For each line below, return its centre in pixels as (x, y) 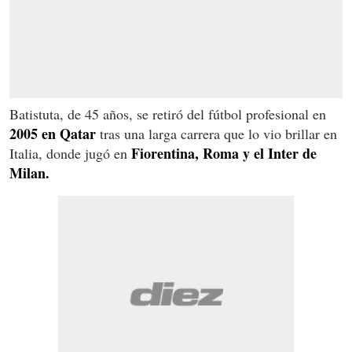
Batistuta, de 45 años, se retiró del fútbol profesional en (168, 114)
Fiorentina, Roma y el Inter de (222, 153)
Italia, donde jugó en (68, 153)
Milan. (29, 172)
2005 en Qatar (53, 133)
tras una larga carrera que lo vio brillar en (216, 133)
